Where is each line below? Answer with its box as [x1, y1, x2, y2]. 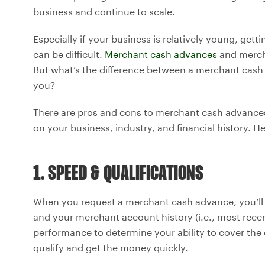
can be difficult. [33, 48, 105, 60]
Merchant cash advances [105, 48, 217, 60]
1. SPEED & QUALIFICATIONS [33, 163, 203, 185]
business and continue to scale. [33, 5, 175, 17]
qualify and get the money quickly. [33, 241, 188, 253]
